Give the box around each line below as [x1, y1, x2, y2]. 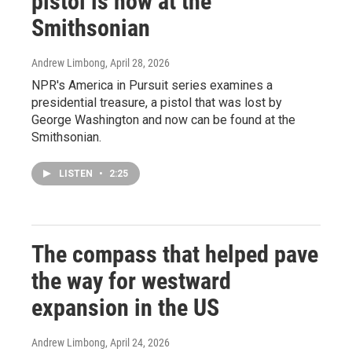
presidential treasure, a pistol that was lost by [31, 95, 282, 110]
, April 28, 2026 [105, 57, 170, 69]
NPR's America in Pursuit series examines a [31, 78, 273, 93]
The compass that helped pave [31, 240, 318, 268]
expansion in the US [31, 294, 219, 321]
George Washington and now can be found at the [31, 112, 295, 127]
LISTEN [59, 168, 95, 179]
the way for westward [31, 267, 231, 295]
